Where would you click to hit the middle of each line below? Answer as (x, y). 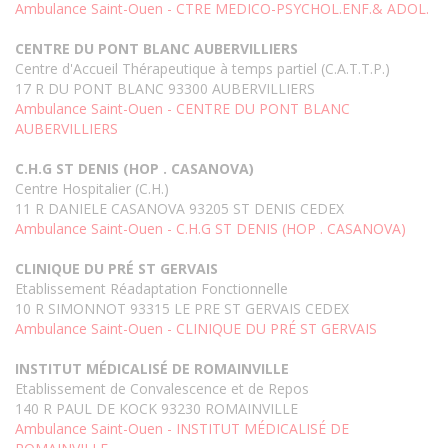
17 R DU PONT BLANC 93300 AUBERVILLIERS (165, 89)
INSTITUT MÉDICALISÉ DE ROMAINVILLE (152, 369)
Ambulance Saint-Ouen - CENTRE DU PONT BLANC (182, 109)
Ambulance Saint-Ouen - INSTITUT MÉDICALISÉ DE (182, 429)
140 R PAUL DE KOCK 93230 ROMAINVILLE (156, 409)
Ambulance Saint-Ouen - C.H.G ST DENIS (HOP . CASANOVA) (210, 229)
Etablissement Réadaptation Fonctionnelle (151, 289)
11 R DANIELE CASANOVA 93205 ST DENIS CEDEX (179, 209)
